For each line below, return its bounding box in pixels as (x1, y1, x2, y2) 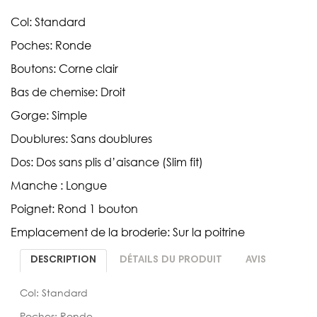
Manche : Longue (11, 177, 107, 192)
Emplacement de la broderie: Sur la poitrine (11, 224, 245, 239)
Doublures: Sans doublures (11, 130, 152, 146)
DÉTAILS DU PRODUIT (119, 255, 222, 265)
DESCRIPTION (30, 255, 96, 265)
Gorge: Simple (11, 107, 87, 122)
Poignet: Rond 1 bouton (11, 200, 138, 216)
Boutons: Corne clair (11, 60, 118, 76)
